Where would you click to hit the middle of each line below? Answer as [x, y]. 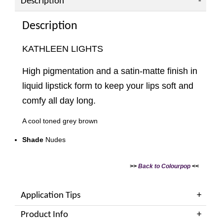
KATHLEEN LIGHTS [63, 49]
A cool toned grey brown [60, 121]
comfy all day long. [59, 100]
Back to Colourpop [164, 166]
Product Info [44, 215]
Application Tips [51, 195]
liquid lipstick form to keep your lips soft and [108, 86]
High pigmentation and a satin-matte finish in [110, 71]
